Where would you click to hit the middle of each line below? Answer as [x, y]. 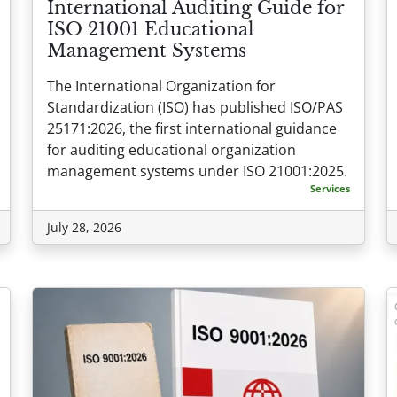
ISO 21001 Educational [151, 30]
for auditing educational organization [171, 150]
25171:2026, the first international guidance [192, 129]
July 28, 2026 [84, 228]
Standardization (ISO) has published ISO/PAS [195, 108]
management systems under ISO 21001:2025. [197, 171]
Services [330, 189]
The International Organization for [161, 86]
